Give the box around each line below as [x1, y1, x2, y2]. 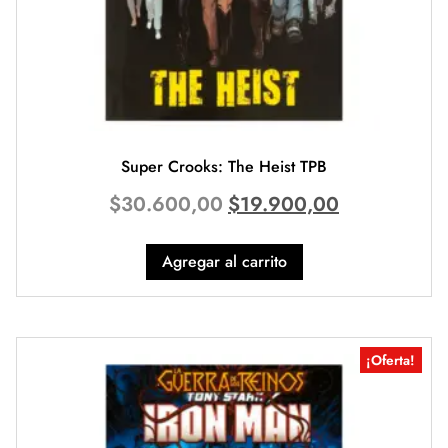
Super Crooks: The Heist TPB [121, 154, 327, 178]
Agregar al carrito [161, 249, 287, 273]
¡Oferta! [366, 349, 416, 370]
